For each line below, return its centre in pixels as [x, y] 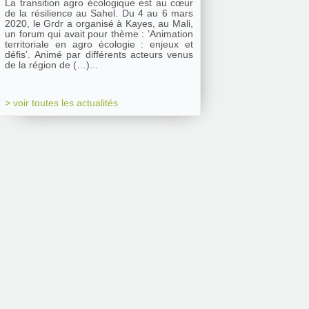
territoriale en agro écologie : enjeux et [99, 44]
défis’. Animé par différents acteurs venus [20, 54]
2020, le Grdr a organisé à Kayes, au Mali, [99, 23]
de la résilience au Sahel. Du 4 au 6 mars [99, 13]
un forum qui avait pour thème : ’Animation [99, 34]
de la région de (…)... [51, 65]
